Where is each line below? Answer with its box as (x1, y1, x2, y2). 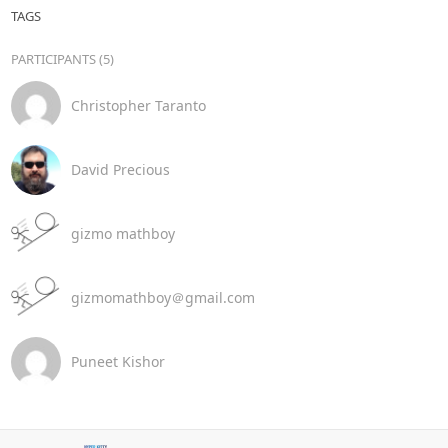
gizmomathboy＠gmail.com (70, 288, 255, 307)
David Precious (70, 160, 170, 179)
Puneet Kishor (70, 352, 165, 371)
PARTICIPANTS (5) (10, 49, 114, 68)
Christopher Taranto (70, 96, 206, 115)
